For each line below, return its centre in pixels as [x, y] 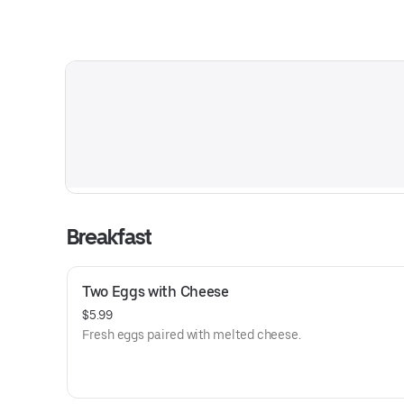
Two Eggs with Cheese [156, 292]
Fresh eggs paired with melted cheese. [192, 335]
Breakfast [110, 237]
